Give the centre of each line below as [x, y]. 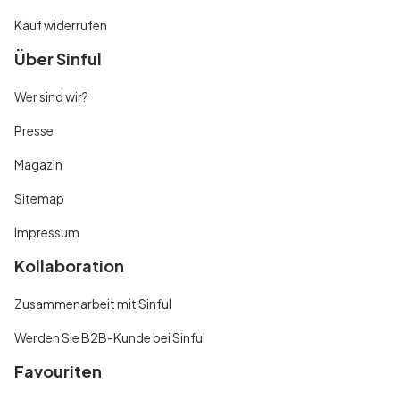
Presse [34, 130]
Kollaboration [69, 265]
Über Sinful [58, 58]
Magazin [38, 164]
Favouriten [58, 371]
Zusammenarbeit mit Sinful [93, 303]
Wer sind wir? [51, 96]
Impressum [47, 232]
